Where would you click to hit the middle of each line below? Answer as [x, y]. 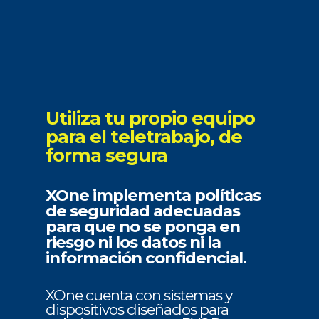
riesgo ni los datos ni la [133, 242]
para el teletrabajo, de [144, 137]
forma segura [106, 156]
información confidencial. [146, 258]
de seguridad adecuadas [143, 211]
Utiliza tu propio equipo [150, 119]
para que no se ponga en [143, 227]
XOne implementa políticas [153, 195]
